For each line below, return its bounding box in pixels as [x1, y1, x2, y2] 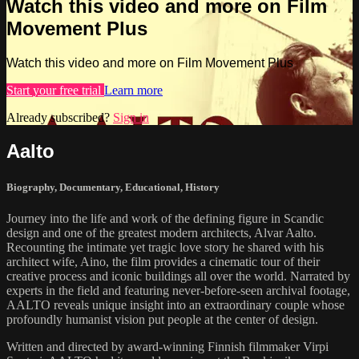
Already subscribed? [6, 110, 113, 124]
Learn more [104, 83, 163, 97]
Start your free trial [6, 83, 104, 97]
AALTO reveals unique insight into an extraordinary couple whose [6, 297, 345, 312]
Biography [6, 180, 54, 193]
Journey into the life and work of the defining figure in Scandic [6, 211, 324, 225]
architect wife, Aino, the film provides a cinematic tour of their [6, 254, 320, 268]
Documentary [59, 180, 120, 193]
